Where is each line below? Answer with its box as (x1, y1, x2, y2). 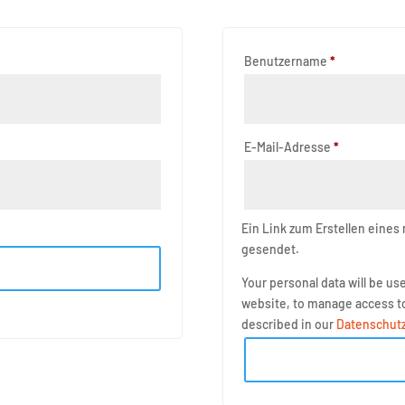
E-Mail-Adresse (243, 138, 334, 155)
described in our (240, 316, 336, 332)
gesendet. (240, 240, 299, 257)
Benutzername (243, 52, 330, 69)
